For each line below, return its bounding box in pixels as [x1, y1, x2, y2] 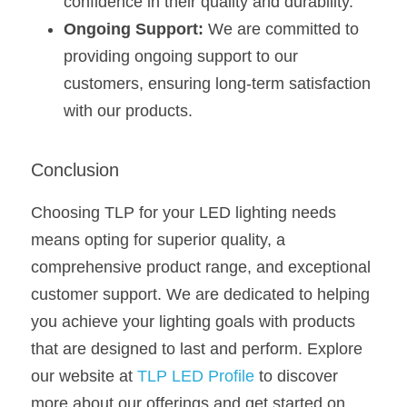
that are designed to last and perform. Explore [31, 340, 362, 358]
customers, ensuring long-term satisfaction [64, 74, 371, 93]
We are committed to [203, 20, 359, 38]
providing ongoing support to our [64, 47, 298, 65]
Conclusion [31, 160, 119, 180]
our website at [31, 367, 137, 385]
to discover [254, 367, 338, 385]
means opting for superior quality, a [31, 231, 285, 249]
